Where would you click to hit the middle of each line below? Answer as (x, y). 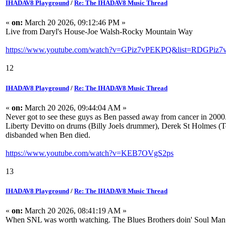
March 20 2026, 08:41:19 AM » (75, 211)
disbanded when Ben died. (48, 135)
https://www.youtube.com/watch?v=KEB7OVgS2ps (90, 153)
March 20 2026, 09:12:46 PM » (74, 23)
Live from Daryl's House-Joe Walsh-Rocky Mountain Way (99, 32)
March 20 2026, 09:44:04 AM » (75, 107)
